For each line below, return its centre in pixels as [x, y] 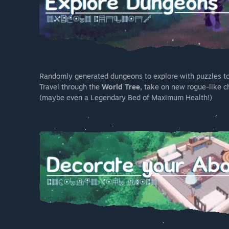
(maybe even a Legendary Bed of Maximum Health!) [126, 98]
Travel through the [71, 87]
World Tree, [122, 87]
